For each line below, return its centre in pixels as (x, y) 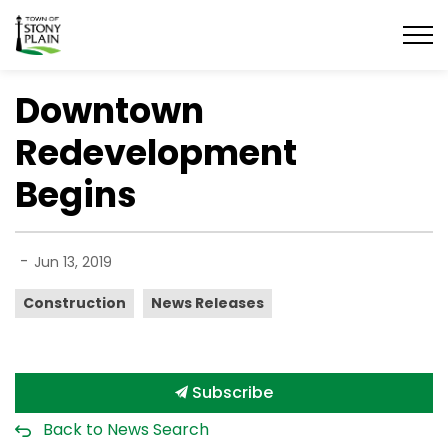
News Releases (207, 303)
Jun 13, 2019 (73, 262)
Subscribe (230, 392)
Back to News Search (126, 429)
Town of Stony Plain (137, 25)
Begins (76, 194)
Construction (74, 303)
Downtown (109, 110)
